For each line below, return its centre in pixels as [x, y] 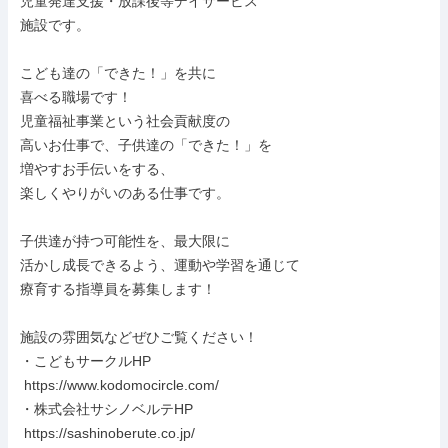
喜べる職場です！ [76, 97]
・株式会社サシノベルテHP [106, 409]
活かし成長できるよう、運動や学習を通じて [160, 265]
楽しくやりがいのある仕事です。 [125, 193]
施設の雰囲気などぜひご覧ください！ [139, 337]
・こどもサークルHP [85, 361]
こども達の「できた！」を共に [118, 73]
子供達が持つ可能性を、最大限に [125, 241]
